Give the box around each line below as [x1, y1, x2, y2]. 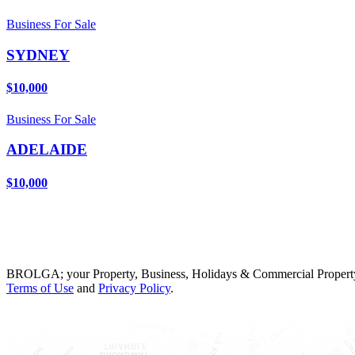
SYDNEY [6, 47, 70, 63]
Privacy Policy [98, 281, 170, 295]
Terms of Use [6, 281, 74, 295]
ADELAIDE [6, 141, 87, 158]
